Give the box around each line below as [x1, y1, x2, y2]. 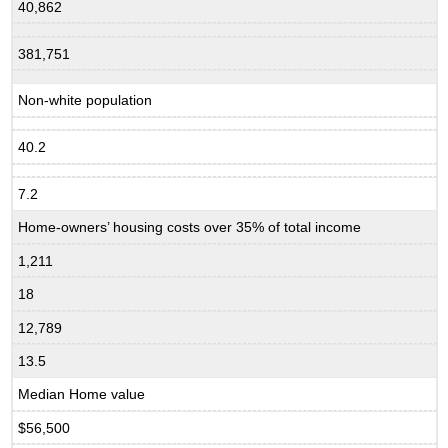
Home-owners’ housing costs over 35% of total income [18, 219, 362, 236]
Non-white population [18, 92, 153, 109]
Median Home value [18, 386, 146, 403]
